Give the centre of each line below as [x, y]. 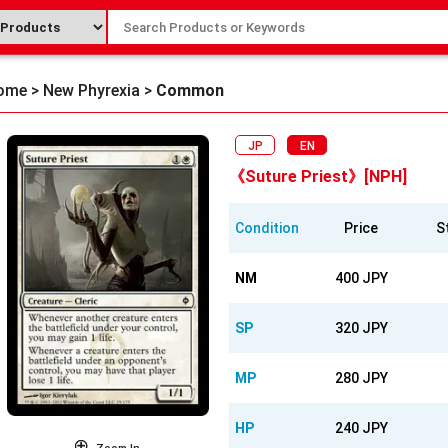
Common [190, 90]
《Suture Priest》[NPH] [318, 176]
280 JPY [361, 377]
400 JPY [361, 277]
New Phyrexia [91, 90]
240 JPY [361, 427]
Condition [267, 227]
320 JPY [361, 327]
